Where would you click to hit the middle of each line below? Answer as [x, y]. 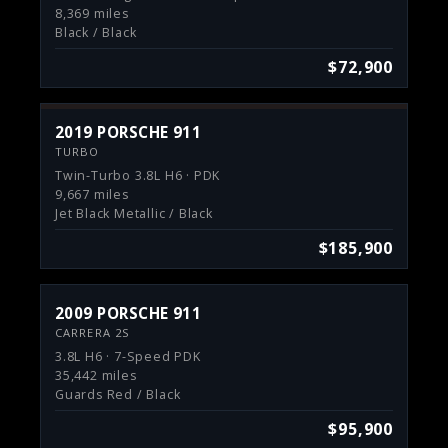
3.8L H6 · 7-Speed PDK [128, 356]
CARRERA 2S [93, 332]
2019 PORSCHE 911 [128, 132]
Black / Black [96, 32]
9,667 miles [92, 194]
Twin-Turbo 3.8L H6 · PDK [138, 175]
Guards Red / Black [118, 394]
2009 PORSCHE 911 [128, 313]
